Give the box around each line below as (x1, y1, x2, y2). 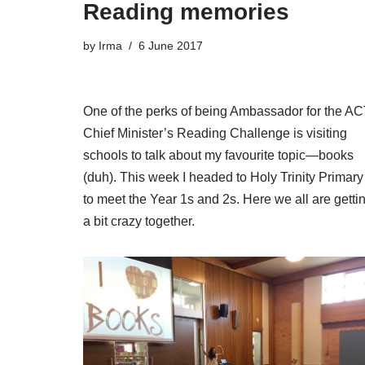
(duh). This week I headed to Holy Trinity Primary (83, 169, 363, 184)
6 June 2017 (139, 38, 203, 52)
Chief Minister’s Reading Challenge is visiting (83, 125, 347, 140)
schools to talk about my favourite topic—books (83, 147, 354, 162)
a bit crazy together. (83, 213, 195, 228)
